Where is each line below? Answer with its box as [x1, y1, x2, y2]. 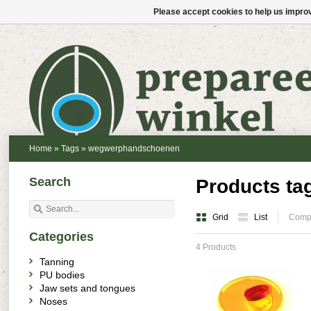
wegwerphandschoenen [88, 144, 180, 153]
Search [29, 175, 71, 189]
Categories [29, 230, 94, 244]
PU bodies [40, 269, 85, 280]
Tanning [40, 256, 74, 267]
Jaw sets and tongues [40, 283, 135, 294]
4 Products [196, 242, 236, 252]
